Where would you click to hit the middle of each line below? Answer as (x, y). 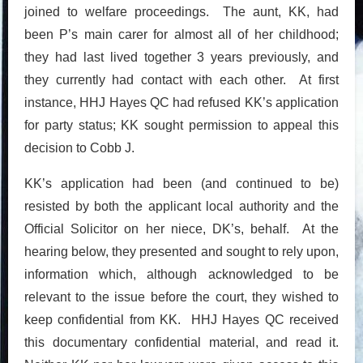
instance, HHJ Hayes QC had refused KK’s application (181, 102)
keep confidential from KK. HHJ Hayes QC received (181, 319)
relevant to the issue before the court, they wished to (181, 297)
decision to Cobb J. (79, 147)
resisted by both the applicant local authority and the (181, 206)
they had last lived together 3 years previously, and (181, 57)
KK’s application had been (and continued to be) (181, 183)
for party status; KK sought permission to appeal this (181, 125)
